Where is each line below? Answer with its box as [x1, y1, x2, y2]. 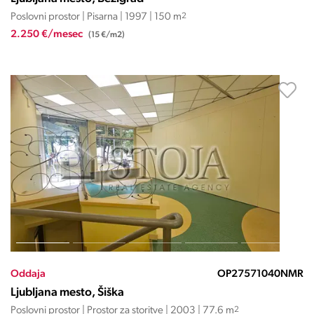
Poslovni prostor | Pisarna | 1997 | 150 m [11, 12, 182, 22]
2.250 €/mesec [11, 29, 85, 40]
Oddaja [11, 269, 46, 280]
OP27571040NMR [217, 269, 303, 280]
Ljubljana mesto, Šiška [11, 287, 124, 299]
